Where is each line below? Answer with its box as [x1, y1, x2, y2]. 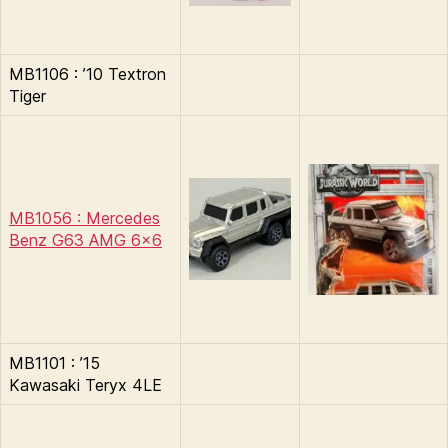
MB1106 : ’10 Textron [9, 63, 166, 84]
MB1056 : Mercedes [9, 207, 160, 228]
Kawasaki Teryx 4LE [9, 374, 162, 395]
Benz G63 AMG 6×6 [9, 229, 162, 250]
